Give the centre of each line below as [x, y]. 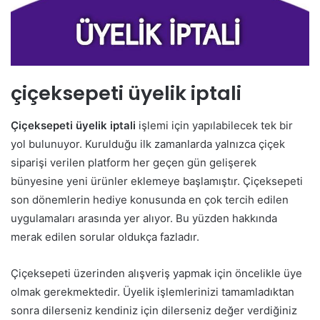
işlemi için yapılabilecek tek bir [214, 125]
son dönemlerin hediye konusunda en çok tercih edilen [150, 199]
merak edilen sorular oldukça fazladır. [105, 236]
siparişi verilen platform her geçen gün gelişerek [134, 162]
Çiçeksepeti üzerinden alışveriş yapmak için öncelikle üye [156, 273]
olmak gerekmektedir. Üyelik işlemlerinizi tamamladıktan [152, 291]
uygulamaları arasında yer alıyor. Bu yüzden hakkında [144, 218]
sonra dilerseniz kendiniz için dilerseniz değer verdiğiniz [154, 310]
